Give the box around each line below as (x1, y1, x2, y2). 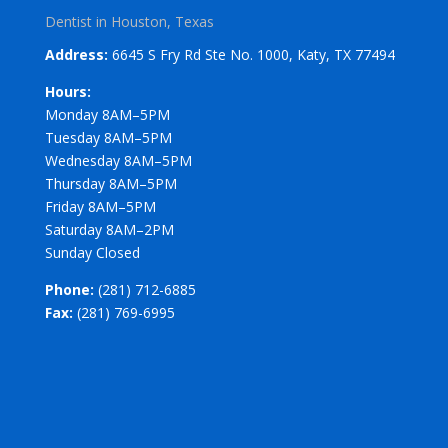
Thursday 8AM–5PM (44, 173, 177, 193)
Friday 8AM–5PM (44, 196, 156, 216)
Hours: (44, 81, 91, 101)
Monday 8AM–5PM (44, 104, 170, 124)
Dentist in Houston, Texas (44, 11, 214, 31)
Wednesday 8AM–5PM (44, 150, 192, 170)
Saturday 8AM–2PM (44, 219, 174, 239)
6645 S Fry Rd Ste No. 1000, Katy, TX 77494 (107, 44, 395, 64)
